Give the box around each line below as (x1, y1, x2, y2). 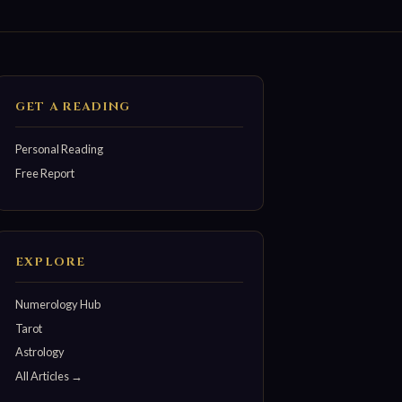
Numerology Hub (15, 296, 101, 311)
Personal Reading (15, 141, 104, 156)
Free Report (15, 165, 75, 180)
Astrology (15, 345, 66, 360)
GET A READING (15, 99, 131, 116)
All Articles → (15, 368, 83, 383)
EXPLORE (15, 254, 85, 271)
